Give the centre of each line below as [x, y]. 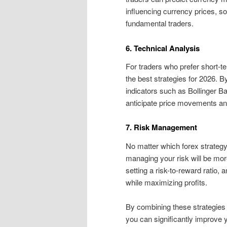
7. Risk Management [161, 127]
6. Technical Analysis [163, 48]
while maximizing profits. [166, 182]
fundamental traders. [160, 23]
